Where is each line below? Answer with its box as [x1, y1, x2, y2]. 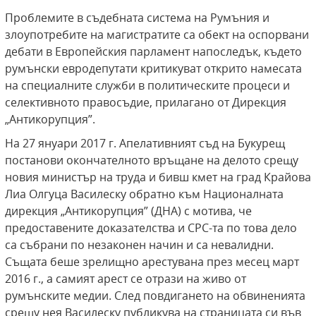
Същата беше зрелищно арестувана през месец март [5, 254, 299, 270]
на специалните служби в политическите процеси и [5, 78, 290, 94]
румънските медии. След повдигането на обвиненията [5, 288, 305, 304]
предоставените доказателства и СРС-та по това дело [5, 220, 297, 236]
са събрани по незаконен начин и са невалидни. [5, 237, 274, 253]
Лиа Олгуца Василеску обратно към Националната [5, 186, 284, 202]
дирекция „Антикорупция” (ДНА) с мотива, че [5, 203, 252, 219]
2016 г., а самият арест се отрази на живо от [5, 271, 246, 287]
